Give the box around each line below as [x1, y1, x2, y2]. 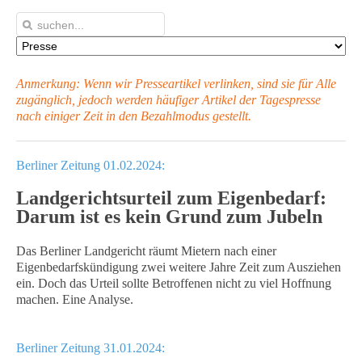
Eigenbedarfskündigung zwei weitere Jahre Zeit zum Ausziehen [16, 260, 341, 274]
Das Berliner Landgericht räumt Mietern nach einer [16, 244, 276, 258]
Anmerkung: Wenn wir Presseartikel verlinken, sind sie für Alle [16, 77, 336, 90]
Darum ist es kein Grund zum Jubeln [16, 206, 322, 227]
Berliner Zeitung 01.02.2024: [16, 158, 165, 172]
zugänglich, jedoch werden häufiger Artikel [16, 93, 239, 107]
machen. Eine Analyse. [16, 293, 133, 306]
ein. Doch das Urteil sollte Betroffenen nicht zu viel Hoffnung [16, 276, 331, 290]
